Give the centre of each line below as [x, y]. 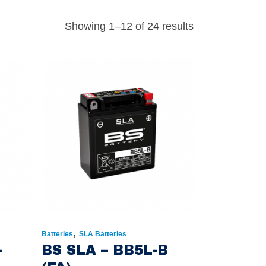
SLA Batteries [102, 234]
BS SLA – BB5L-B [104, 251]
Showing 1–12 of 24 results [129, 26]
